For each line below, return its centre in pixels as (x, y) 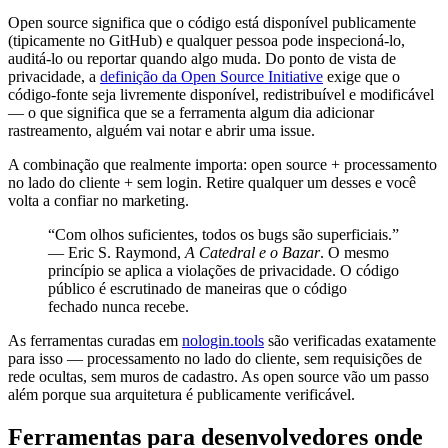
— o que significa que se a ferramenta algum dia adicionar (191, 112)
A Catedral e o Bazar (252, 252)
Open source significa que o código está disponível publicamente (212, 22)
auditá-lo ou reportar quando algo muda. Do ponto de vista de (202, 58)
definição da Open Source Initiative (211, 76)
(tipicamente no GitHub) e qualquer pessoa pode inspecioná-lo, (206, 40)
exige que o (361, 76)
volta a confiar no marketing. (98, 200)
